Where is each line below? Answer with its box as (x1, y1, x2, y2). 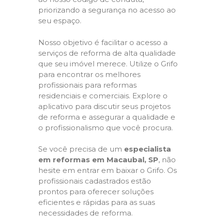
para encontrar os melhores (38, 69, 140, 79)
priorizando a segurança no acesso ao (38, 5, 176, 15)
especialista (124, 144, 171, 154)
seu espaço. (38, 16, 81, 25)
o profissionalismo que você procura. (38, 123, 173, 132)
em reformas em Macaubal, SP (38, 155, 158, 164)
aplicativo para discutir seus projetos (38, 101, 170, 111)
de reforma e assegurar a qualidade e (38, 112, 175, 122)
